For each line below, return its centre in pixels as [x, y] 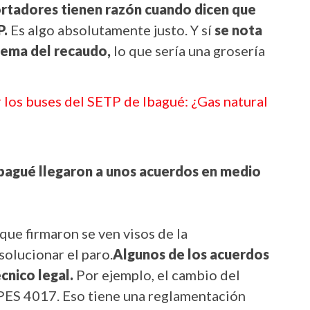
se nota [238, 30]
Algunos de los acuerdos [191, 254]
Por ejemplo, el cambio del [157, 275]
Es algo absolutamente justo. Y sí [112, 30]
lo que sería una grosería [189, 51]
